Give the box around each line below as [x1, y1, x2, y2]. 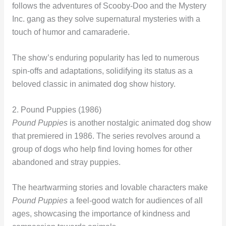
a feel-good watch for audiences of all [67, 196, 203, 205]
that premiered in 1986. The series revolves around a [12, 131, 200, 140]
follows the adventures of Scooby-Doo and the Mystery [12, 2, 206, 11]
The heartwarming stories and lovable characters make [12, 183, 208, 192]
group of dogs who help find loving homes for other [12, 144, 192, 153]
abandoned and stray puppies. [12, 157, 121, 166]
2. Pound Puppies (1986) [12, 105, 101, 114]
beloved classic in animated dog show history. [12, 79, 176, 88]
